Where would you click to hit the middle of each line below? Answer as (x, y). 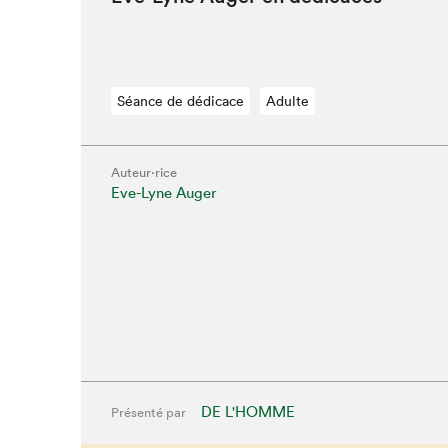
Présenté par (148, 412)
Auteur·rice (143, 172)
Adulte (287, 101)
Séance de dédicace (180, 101)
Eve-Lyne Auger (163, 192)
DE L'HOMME (247, 411)
